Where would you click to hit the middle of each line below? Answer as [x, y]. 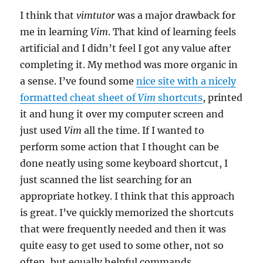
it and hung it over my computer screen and [122, 114]
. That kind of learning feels [172, 31]
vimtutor [96, 15]
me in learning [55, 31]
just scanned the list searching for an [106, 179]
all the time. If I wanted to [143, 130]
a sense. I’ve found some [78, 81]
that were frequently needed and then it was [123, 229]
